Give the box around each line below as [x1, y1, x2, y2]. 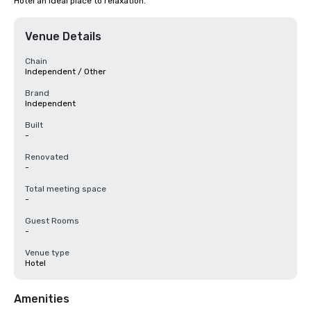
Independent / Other [25, 67, 106, 76]
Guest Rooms [25, 216, 79, 226]
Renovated [25, 152, 69, 162]
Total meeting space [25, 184, 106, 194]
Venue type [25, 248, 69, 258]
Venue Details [25, 30, 101, 43]
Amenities [14, 292, 69, 305]
